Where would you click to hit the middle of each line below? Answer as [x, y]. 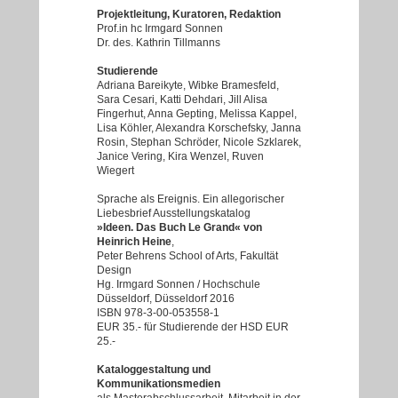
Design [114, 270]
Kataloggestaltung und [154, 370]
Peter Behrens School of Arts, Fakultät [187, 256]
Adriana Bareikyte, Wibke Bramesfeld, [188, 85]
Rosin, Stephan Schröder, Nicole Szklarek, [199, 142]
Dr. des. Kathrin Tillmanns [159, 43]
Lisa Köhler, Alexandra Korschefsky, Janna [199, 128]
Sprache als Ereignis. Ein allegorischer [191, 199]
